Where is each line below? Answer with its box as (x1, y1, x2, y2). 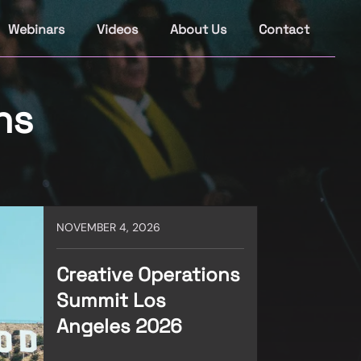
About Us (170, 21, 226, 38)
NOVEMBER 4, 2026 (56, 220, 160, 234)
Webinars (8, 21, 64, 38)
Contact (259, 21, 309, 38)
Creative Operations (56, 262, 240, 287)
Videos (97, 21, 138, 38)
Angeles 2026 (56, 313, 182, 338)
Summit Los (56, 288, 166, 313)
